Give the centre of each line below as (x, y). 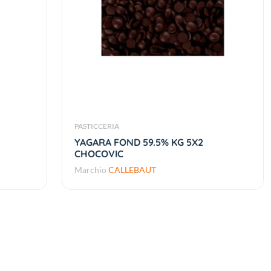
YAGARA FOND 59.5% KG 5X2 (139, 142)
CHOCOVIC (99, 154)
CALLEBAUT (132, 170)
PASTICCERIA (96, 126)
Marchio (91, 170)
